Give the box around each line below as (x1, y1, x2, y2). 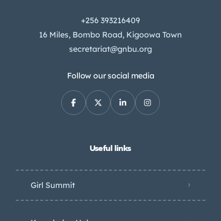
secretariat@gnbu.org (69, 43, 152, 54)
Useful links (89, 142, 132, 154)
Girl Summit (31, 180, 75, 190)
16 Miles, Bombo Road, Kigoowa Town (39, 29, 182, 39)
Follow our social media (67, 70, 154, 80)
